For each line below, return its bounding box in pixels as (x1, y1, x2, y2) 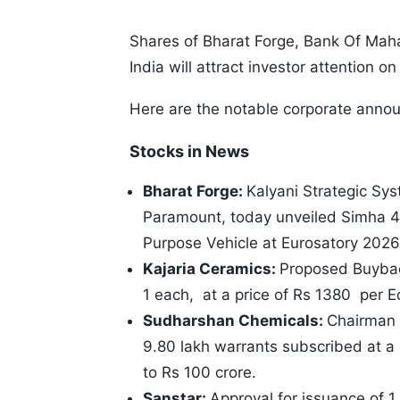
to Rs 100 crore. (143, 363, 256, 382)
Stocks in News (129, 142, 249, 162)
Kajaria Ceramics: (143, 260, 279, 279)
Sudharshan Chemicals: (143, 312, 327, 330)
